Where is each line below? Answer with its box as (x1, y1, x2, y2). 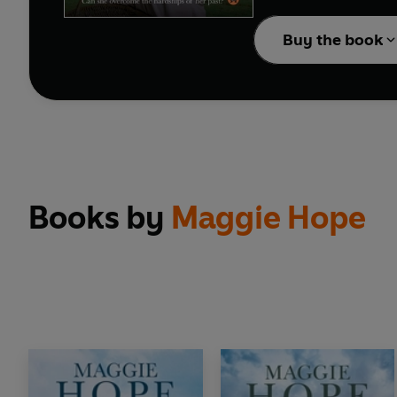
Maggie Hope (171, 198, 366, 237)
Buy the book (283, 30, 384, 51)
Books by (28, 198, 171, 237)
